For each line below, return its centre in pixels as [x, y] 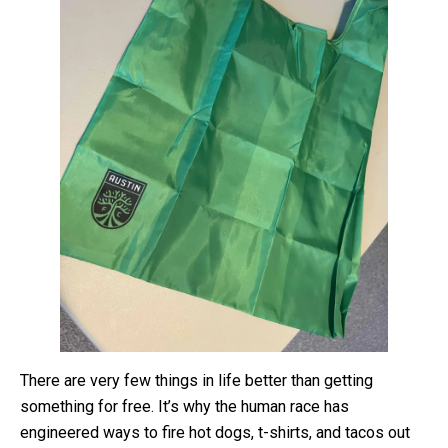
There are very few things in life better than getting [196, 381]
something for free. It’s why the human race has [184, 407]
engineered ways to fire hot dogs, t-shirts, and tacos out [215, 433]
